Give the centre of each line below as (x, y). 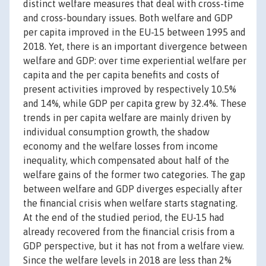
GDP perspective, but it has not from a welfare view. (134, 246)
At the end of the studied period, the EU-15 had (124, 218)
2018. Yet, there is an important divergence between (135, 47)
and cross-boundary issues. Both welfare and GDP (128, 18)
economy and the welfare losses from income (121, 146)
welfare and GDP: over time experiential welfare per (135, 61)
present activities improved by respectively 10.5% (130, 89)
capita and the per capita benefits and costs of (121, 75)
